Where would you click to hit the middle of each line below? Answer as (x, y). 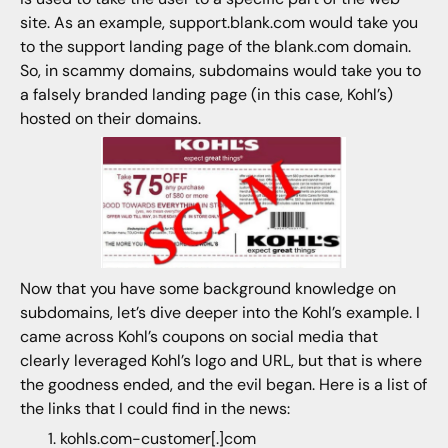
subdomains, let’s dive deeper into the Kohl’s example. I (219, 313)
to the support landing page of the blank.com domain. (215, 47)
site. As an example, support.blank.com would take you (218, 23)
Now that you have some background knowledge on (207, 289)
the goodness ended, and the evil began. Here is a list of (223, 385)
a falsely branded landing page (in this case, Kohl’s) (206, 95)
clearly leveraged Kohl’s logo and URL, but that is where (220, 361)
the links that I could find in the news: (154, 409)
